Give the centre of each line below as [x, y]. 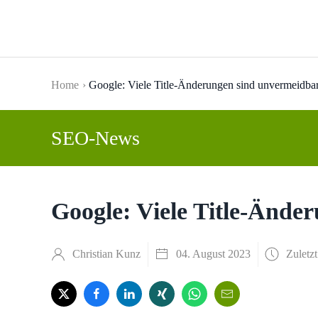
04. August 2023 [213, 254]
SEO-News [95, 138]
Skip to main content [92, 43]
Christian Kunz [106, 254]
